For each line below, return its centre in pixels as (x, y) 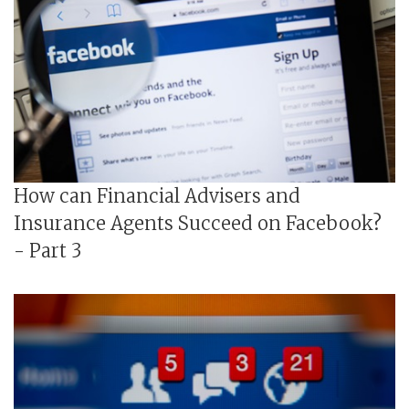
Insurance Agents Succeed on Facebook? (198, 223)
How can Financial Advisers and (157, 195)
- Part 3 (47, 250)
